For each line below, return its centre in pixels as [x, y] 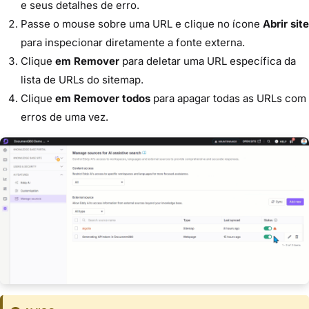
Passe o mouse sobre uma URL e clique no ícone [142, 24]
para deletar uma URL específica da [208, 61]
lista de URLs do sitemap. [82, 80]
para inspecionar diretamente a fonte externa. [133, 43]
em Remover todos [103, 99]
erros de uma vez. [64, 117]
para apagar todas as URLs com [228, 99]
